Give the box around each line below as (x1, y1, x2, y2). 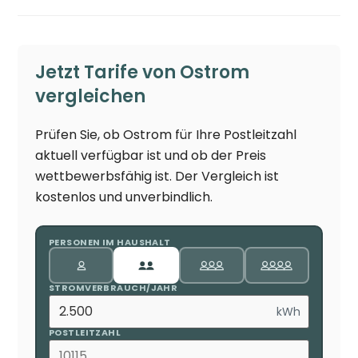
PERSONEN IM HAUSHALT (48, 236, 171, 249)
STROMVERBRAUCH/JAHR (48, 281, 178, 295)
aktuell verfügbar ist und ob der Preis (35, 145, 267, 165)
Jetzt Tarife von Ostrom (35, 59, 250, 85)
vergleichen (35, 83, 146, 109)
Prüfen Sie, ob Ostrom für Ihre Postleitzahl (35, 125, 297, 144)
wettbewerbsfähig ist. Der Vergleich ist (35, 166, 280, 185)
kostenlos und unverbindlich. (35, 187, 213, 206)
